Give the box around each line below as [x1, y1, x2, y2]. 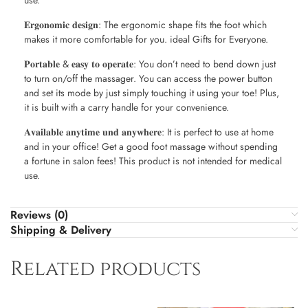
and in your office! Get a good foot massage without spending [24, 140, 278, 154]
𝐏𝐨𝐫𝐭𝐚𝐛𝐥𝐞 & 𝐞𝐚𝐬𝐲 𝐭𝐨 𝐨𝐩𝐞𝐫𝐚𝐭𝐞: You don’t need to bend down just [24, 57, 276, 71]
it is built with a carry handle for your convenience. [24, 100, 229, 115]
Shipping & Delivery [10, 222, 111, 239]
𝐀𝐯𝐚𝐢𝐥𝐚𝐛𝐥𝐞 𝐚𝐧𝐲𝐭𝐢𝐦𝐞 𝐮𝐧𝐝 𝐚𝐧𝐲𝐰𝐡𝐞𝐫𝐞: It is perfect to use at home [24, 125, 274, 140]
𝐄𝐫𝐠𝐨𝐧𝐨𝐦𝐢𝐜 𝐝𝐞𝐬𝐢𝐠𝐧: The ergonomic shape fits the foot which [24, 18, 267, 32]
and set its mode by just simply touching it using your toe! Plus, [24, 86, 279, 100]
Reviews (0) [10, 207, 68, 223]
